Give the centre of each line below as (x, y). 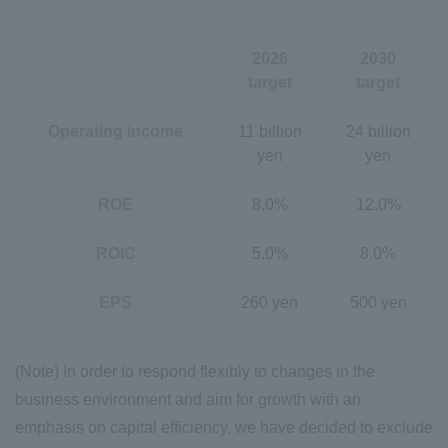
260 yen (269, 302)
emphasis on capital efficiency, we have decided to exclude (224, 427)
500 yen (378, 302)
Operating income (115, 131)
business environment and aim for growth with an (188, 399)
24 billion (378, 131)
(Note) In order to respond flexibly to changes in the (195, 371)
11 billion (269, 131)
